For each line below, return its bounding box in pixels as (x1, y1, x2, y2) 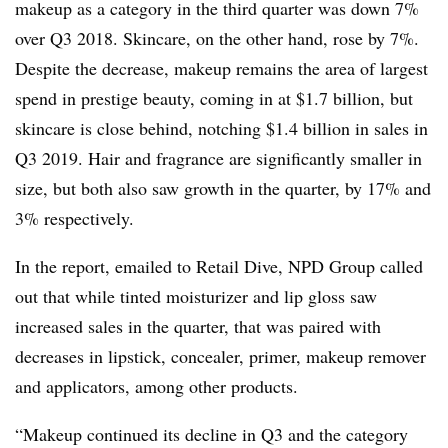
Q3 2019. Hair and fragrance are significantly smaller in (15, 146, 422, 170)
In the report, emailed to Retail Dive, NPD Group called (15, 254, 423, 278)
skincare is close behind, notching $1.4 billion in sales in (15, 116, 428, 140)
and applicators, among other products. (15, 374, 298, 398)
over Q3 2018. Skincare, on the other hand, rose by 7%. (15, 26, 419, 50)
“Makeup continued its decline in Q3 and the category (15, 422, 408, 446)
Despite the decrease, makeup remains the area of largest (15, 56, 428, 80)
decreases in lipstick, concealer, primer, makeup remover (15, 344, 426, 368)
